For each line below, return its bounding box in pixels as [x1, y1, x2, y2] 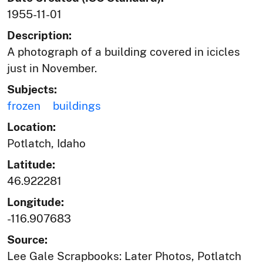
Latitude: [7, 157, 55, 171]
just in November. [7, 61, 97, 75]
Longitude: [7, 195, 64, 208]
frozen [7, 99, 41, 112]
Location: [7, 120, 56, 133]
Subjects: [7, 82, 57, 96]
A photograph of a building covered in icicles [7, 45, 240, 58]
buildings [53, 99, 101, 112]
